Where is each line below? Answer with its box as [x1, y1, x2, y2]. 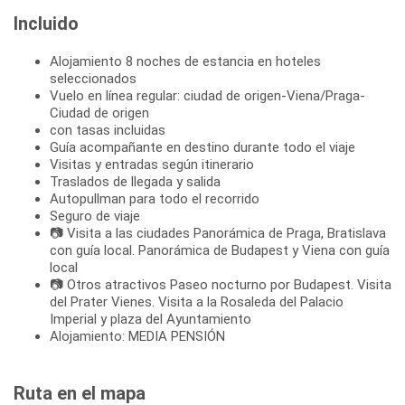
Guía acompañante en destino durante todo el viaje [50, 138, 355, 155]
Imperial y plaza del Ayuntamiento [50, 310, 251, 327]
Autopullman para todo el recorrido [50, 190, 259, 207]
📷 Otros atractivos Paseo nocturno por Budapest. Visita [50, 276, 391, 293]
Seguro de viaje [50, 207, 140, 224]
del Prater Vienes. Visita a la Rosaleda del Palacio [50, 293, 344, 310]
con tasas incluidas [50, 121, 165, 138]
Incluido [14, 12, 79, 34]
